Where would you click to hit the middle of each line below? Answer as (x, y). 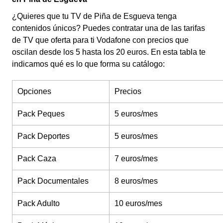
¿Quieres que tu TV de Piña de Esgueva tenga (94, 16)
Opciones (34, 91)
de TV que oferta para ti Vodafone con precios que (100, 40)
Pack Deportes (44, 136)
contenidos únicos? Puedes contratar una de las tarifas (109, 28)
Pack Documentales (53, 181)
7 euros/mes (136, 159)
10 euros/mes (138, 203)
